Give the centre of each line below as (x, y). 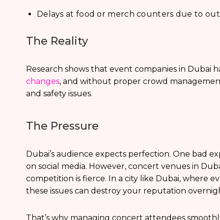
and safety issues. (60, 94)
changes (42, 82)
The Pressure (62, 126)
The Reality (57, 41)
